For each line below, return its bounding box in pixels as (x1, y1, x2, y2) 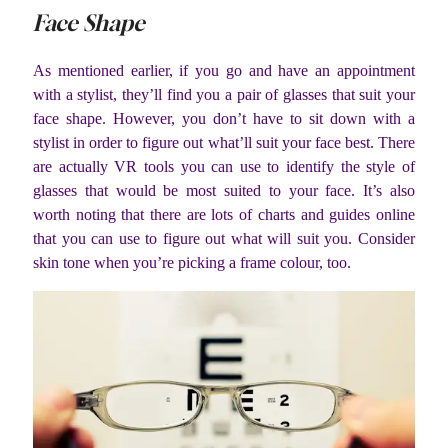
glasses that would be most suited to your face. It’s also (33, 181, 415, 199)
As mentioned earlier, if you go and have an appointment (33, 61, 415, 79)
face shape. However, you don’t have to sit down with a (33, 109, 415, 127)
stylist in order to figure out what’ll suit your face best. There (33, 133, 415, 151)
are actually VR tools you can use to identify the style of (33, 157, 415, 175)
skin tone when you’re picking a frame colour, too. (33, 253, 351, 271)
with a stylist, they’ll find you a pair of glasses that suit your (33, 85, 415, 103)
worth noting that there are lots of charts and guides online (33, 205, 415, 223)
